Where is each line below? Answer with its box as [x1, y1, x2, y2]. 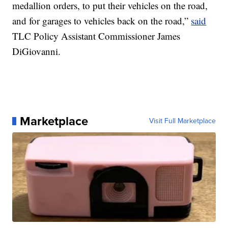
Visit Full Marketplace [149, 115, 216, 126]
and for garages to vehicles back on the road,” [12, 14, 191, 27]
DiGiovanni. [12, 44, 61, 58]
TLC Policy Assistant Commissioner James [12, 29, 181, 42]
